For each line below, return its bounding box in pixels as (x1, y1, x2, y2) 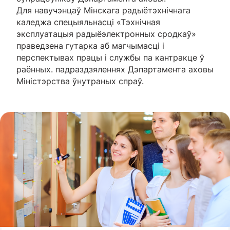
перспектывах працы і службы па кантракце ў (16, 52, 204, 63)
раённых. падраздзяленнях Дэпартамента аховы (16, 64, 214, 74)
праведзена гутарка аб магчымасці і (16, 40, 164, 51)
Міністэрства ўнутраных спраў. (16, 75, 144, 86)
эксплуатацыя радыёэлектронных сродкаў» (16, 28, 196, 39)
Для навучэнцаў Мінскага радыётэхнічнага (16, 5, 190, 15)
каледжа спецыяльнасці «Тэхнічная (16, 16, 160, 27)
